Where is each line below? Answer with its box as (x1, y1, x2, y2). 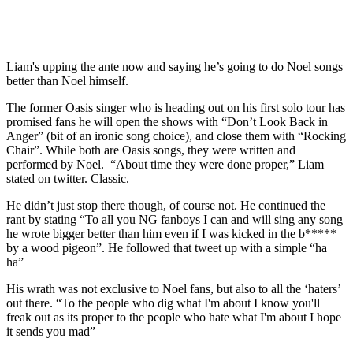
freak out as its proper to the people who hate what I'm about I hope (6, 310, 341, 325)
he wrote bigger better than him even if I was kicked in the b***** (6, 227, 336, 241)
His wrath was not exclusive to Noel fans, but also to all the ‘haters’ (6, 282, 340, 296)
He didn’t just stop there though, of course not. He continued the (6, 199, 325, 213)
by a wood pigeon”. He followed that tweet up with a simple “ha (6, 241, 327, 255)
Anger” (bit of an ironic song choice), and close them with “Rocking (6, 129, 346, 143)
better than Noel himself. (6, 74, 128, 88)
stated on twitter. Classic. (6, 172, 129, 186)
